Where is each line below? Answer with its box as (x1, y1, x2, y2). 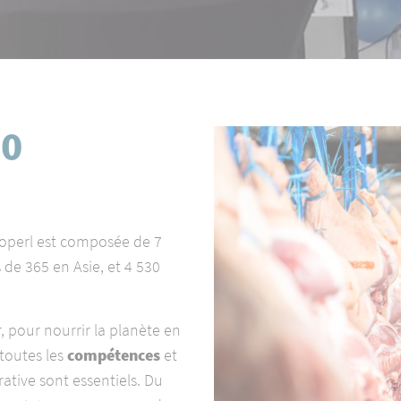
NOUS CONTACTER (248, 79, 355, 97)
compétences (67, 345, 161, 365)
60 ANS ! (248, 36, 297, 54)
